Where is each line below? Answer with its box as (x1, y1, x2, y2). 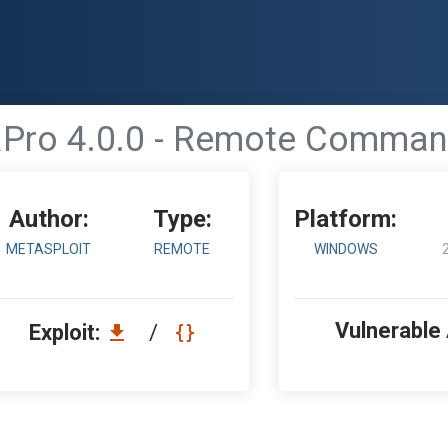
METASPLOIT (6, 241, 92, 257)
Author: (8, 205, 89, 233)
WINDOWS (313, 241, 378, 257)
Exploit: (29, 320, 105, 345)
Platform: (294, 205, 398, 233)
